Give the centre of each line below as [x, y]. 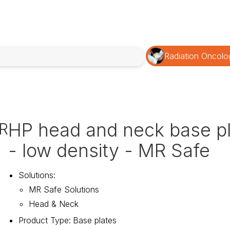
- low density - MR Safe [109, 151]
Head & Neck [53, 204]
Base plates [94, 221]
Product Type [43, 221]
